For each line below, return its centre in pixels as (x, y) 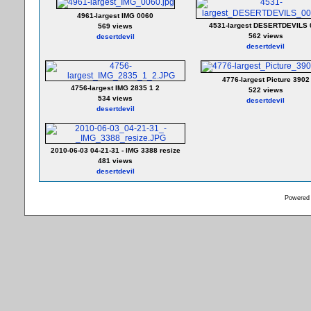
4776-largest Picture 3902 (266, 79)
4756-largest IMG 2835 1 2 (115, 88)
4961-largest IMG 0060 (115, 16)
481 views (115, 161)
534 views (115, 98)
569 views (115, 26)
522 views (266, 90)
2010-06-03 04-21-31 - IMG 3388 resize (115, 150)
